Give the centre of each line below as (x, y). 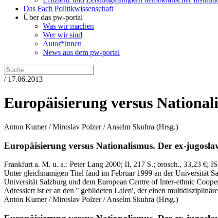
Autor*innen (62, 44)
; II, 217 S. (137, 164)
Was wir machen (68, 26)
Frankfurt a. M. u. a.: (37, 164)
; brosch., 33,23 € (180, 164)
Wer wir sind (63, 35)
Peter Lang (86, 164)
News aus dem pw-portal (81, 52)
